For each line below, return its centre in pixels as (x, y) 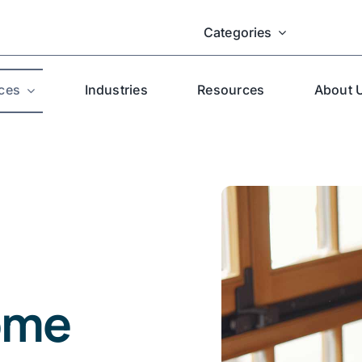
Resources (231, 90)
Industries (116, 90)
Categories (238, 32)
